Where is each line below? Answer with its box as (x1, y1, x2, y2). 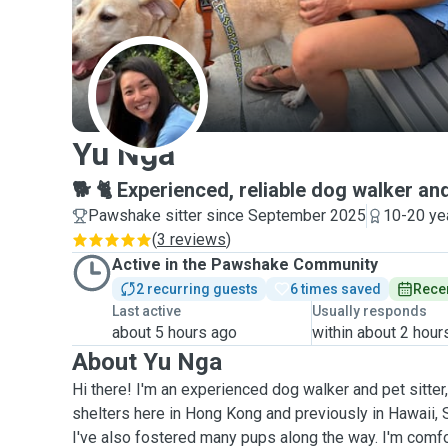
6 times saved (290, 281, 381, 297)
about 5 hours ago (112, 323, 237, 342)
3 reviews (157, 230, 226, 249)
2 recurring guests (136, 281, 258, 297)
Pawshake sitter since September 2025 (88, 206, 366, 225)
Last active (112, 303, 181, 319)
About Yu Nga (72, 348, 222, 376)
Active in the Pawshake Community (112, 255, 378, 274)
